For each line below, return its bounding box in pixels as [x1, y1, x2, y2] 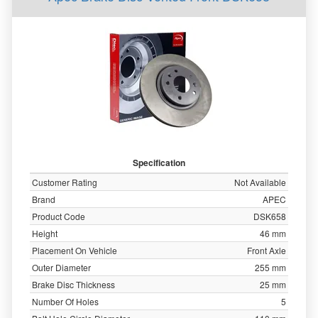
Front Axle [247, 244, 286, 256]
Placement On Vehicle [32, 244, 117, 256]
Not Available [234, 176, 286, 188]
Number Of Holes [32, 295, 99, 307]
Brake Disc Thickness [32, 278, 115, 290]
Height [32, 227, 57, 239]
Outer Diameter [32, 261, 91, 273]
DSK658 [253, 210, 286, 222]
